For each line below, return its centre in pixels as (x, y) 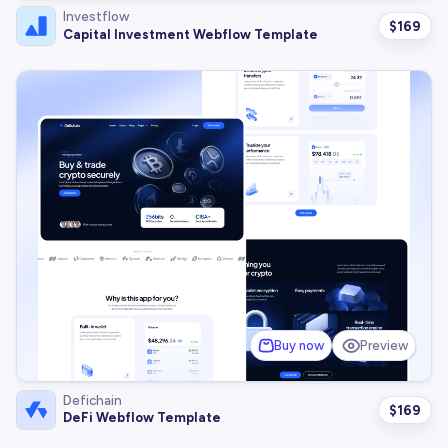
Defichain (93, 401)
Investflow (96, 17)
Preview (384, 346)
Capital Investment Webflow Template (191, 34)
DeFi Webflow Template (142, 418)
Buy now (298, 346)
